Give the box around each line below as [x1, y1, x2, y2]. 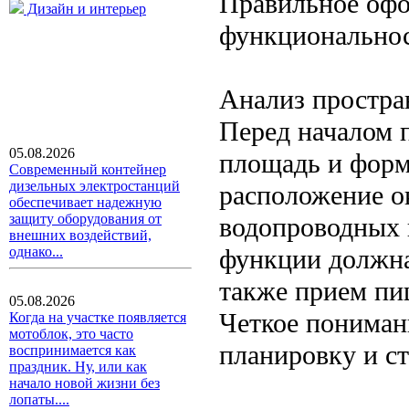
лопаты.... [9, 392, 69, 407]
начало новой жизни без [9, 375, 160, 391]
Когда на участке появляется [9, 309, 186, 325]
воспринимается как [9, 342, 136, 358]
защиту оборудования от [9, 211, 162, 226]
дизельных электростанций [9, 178, 180, 194]
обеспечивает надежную [9, 194, 162, 210]
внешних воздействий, [9, 227, 152, 243]
